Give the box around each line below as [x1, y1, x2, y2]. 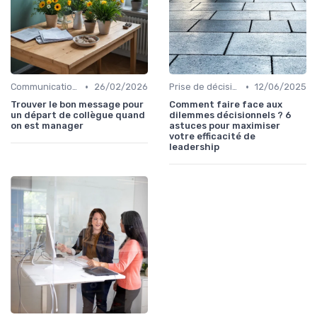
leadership [169, 142, 219, 153]
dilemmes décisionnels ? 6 [169, 110, 292, 121]
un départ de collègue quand [11, 110, 145, 121]
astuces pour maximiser [169, 120, 280, 132]
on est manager [11, 120, 83, 132]
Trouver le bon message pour [11, 99, 144, 110]
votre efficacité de [169, 131, 255, 142]
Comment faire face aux [169, 99, 282, 110]
